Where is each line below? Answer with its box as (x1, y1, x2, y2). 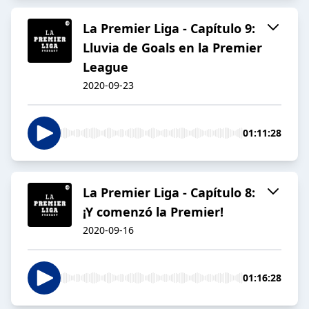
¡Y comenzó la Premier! (83, 203, 223, 221)
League (83, 59, 128, 76)
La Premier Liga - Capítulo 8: (83, 184, 255, 201)
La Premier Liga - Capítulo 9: (83, 20, 255, 37)
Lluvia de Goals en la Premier (83, 39, 262, 57)
